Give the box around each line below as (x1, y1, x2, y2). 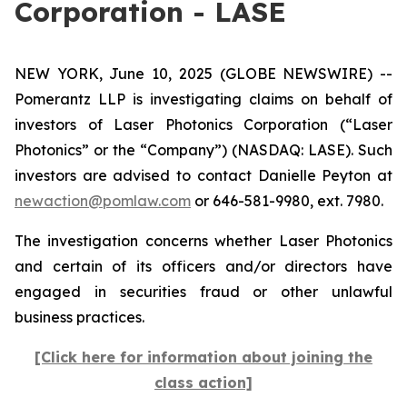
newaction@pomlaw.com (15, 192, 191, 210)
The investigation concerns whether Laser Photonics (15, 232, 392, 250)
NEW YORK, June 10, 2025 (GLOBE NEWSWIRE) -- (15, 65, 392, 83)
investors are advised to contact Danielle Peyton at (15, 166, 392, 184)
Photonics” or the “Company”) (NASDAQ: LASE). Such (15, 141, 392, 159)
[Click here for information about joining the (35, 348, 372, 366)
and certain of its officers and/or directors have (15, 257, 392, 275)
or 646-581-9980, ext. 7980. (191, 192, 383, 210)
